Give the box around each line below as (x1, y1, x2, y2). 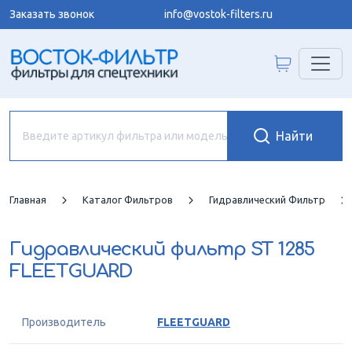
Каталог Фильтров (82, 194, 173, 205)
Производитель (22, 316, 106, 328)
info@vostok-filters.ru (164, 8, 273, 20)
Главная (9, 194, 46, 205)
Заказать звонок (9, 8, 94, 20)
